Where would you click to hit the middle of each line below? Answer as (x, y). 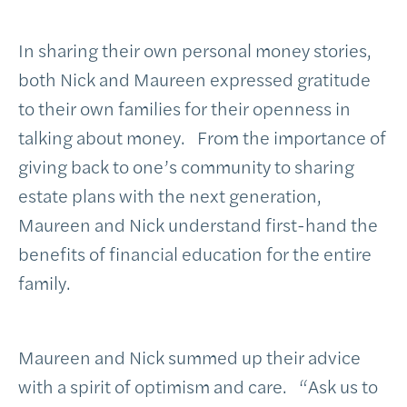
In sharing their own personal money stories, (195, 50)
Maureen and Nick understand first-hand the (198, 224)
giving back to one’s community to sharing (186, 166)
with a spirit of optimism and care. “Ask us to (198, 386)
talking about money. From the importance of (202, 137)
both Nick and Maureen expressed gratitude (194, 79)
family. (45, 282)
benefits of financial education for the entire (195, 253)
